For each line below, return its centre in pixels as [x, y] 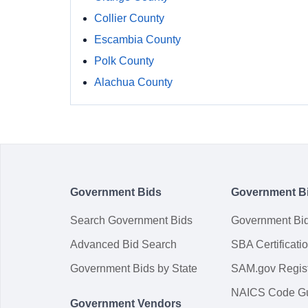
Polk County [124, 61]
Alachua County [133, 82]
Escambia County [137, 40]
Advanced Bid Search [123, 244]
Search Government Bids [131, 220]
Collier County [129, 18]
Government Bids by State [134, 268]
